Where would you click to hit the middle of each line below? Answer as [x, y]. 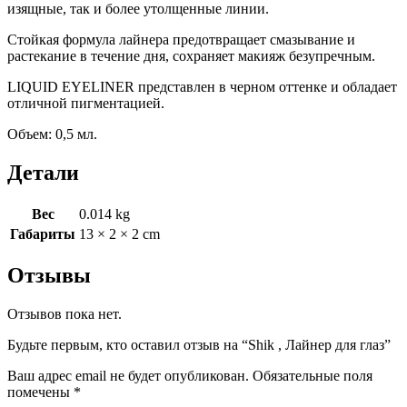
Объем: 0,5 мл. [52, 134]
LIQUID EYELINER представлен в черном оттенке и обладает [202, 87]
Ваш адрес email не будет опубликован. [128, 375]
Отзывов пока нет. [65, 313]
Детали [43, 173]
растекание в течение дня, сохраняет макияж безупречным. [191, 56]
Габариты [43, 234]
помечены [40, 392]
